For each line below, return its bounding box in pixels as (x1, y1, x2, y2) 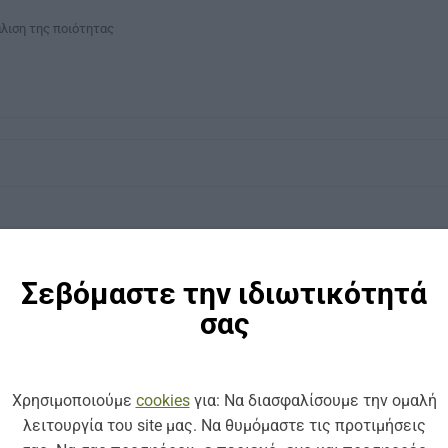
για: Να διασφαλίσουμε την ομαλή (189, 390, 437, 410)
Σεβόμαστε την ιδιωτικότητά (21, 275, 427, 311)
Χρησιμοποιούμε (11, 390, 136, 410)
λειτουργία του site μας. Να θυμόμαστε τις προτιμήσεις (22, 415, 426, 435)
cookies (135, 390, 190, 410)
